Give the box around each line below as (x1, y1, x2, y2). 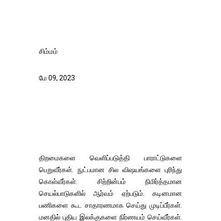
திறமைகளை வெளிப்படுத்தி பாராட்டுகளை (39, 154, 182, 162)
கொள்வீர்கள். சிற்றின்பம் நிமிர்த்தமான (39, 178, 182, 185)
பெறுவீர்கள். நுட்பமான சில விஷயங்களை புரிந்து (39, 166, 182, 174)
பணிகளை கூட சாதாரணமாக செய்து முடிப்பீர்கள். (39, 201, 182, 209)
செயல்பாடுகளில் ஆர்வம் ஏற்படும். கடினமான (39, 189, 182, 197)
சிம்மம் (39, 47, 58, 55)
